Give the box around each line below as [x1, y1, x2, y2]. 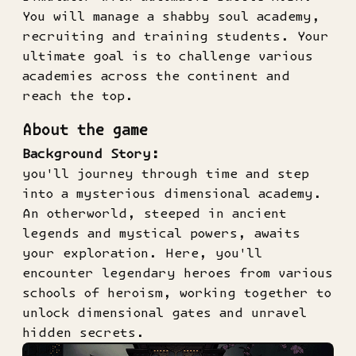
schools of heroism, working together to [22, 285, 331, 300]
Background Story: [22, 146, 160, 161]
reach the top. [22, 87, 133, 103]
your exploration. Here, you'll [22, 246, 262, 261]
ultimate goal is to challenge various [22, 48, 313, 63]
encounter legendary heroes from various [22, 265, 333, 281]
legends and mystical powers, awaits [22, 226, 300, 241]
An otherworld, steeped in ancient [22, 206, 287, 221]
